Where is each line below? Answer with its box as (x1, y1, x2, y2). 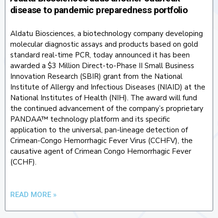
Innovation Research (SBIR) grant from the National (10, 71, 182, 81)
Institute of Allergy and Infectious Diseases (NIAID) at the (10, 82, 205, 92)
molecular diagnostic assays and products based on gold (10, 39, 198, 49)
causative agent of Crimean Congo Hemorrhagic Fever (10, 146, 191, 156)
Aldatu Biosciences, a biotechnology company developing (10, 28, 203, 38)
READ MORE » (10, 190, 56, 199)
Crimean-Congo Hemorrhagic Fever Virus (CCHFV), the (10, 135, 193, 145)
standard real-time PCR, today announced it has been (10, 50, 190, 60)
